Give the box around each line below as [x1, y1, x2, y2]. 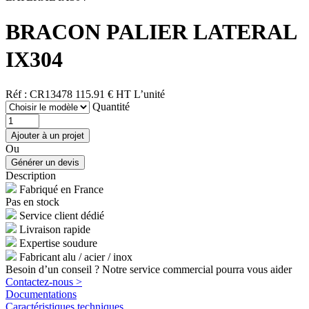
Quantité [92, 100, 130, 112]
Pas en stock [6, 195, 59, 208]
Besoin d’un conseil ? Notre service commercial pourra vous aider [6, 263, 292, 275]
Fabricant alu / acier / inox [19, 250, 132, 263]
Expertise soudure [19, 237, 97, 249]
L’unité [134, 88, 165, 100]
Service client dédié [19, 209, 104, 221]
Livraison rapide [19, 223, 90, 235]
